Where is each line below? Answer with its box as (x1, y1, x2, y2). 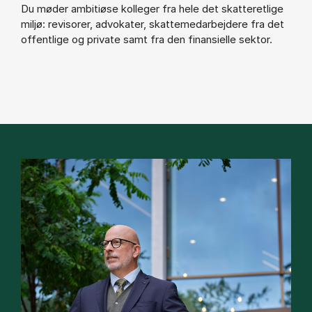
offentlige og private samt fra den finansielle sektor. (21, 33, 272, 47)
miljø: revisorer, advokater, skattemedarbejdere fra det (21, 17, 284, 31)
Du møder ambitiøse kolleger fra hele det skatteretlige (21, 2, 283, 16)
